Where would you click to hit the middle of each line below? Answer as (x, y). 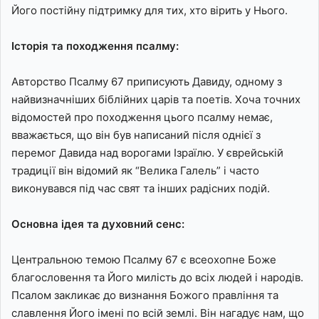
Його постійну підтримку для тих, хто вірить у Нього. (150, 11)
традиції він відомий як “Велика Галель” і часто (135, 171)
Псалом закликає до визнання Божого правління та (145, 296)
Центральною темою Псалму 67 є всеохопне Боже (144, 260)
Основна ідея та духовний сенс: (98, 224)
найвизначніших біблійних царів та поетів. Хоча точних (156, 100)
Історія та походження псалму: (95, 46)
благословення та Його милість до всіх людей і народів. (157, 278)
